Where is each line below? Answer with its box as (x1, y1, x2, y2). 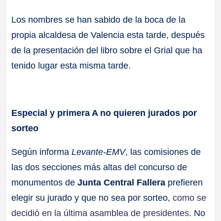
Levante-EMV (72, 147, 126, 157)
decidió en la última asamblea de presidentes (11, 208, 189, 218)
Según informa (11, 147, 72, 157)
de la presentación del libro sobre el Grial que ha (11, 45, 203, 56)
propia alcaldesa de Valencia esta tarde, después (11, 30, 205, 40)
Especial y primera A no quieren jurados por (11, 108, 197, 118)
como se (173, 192, 207, 203)
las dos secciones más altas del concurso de (11, 162, 187, 172)
